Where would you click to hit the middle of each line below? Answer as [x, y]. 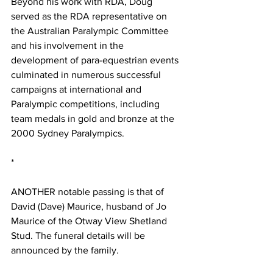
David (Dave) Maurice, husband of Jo [90, 207]
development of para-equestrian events [96, 60]
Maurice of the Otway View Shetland [90, 221]
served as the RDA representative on [90, 16]
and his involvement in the [69, 46]
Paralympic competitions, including [87, 104]
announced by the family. [65, 250]
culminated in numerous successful [87, 75]
